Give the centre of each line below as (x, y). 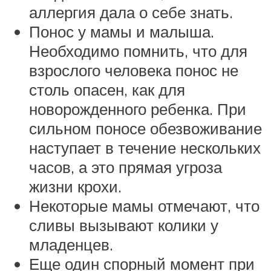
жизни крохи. (75, 186)
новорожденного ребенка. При (138, 109)
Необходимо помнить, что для (138, 51)
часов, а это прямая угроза (126, 167)
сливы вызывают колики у (124, 225)
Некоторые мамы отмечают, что (144, 205)
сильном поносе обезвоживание (145, 128)
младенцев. (71, 244)
